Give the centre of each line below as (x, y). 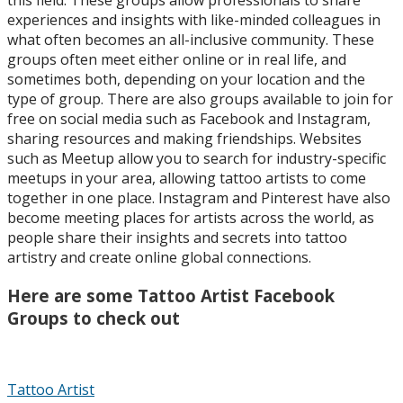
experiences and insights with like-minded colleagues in (194, 19)
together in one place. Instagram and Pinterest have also (199, 197)
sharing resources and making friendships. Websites (184, 138)
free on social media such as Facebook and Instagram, (189, 118)
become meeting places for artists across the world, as (191, 217)
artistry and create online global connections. (159, 257)
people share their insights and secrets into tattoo (177, 237)
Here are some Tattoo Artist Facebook (171, 295)
